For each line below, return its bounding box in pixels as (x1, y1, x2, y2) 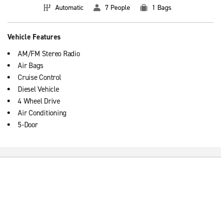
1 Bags (152, 3, 172, 12)
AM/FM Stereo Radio (18, 49, 80, 59)
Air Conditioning (18, 108, 67, 118)
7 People (105, 3, 130, 12)
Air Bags (18, 61, 43, 71)
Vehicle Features (7, 32, 61, 42)
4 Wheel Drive (18, 96, 60, 106)
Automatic (55, 3, 83, 12)
